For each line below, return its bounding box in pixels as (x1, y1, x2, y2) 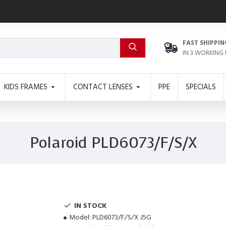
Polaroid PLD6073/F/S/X (29, 133, 197, 153)
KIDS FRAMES (4, 81, 47, 92)
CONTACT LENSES (73, 81, 133, 92)
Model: (69, 212, 91, 222)
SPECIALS (186, 81, 216, 92)
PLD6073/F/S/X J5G (92, 212, 151, 222)
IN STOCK (74, 200, 106, 211)
